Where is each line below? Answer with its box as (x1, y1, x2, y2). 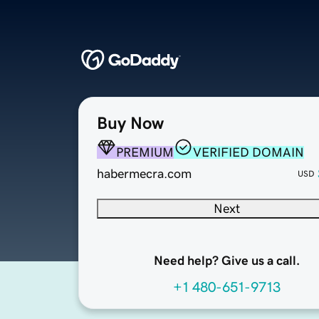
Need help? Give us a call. (153, 254, 300, 268)
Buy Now (97, 115, 164, 132)
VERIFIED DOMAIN (193, 146, 304, 159)
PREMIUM (116, 146, 174, 159)
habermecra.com (97, 167, 192, 181)
